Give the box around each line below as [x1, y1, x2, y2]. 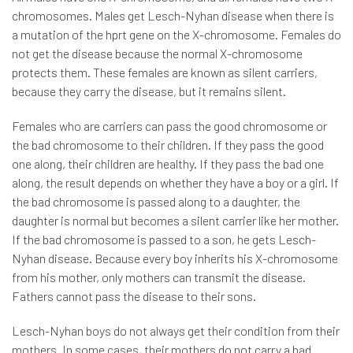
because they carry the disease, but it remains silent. [12, 84, 286, 98]
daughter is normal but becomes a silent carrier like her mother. [12, 213, 339, 228]
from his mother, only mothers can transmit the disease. [12, 269, 306, 284]
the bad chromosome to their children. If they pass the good [12, 137, 324, 152]
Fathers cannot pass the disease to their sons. [12, 288, 256, 303]
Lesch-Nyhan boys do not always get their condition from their [12, 323, 340, 338]
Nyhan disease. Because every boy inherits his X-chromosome [12, 251, 338, 266]
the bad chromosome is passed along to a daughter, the [12, 194, 300, 209]
